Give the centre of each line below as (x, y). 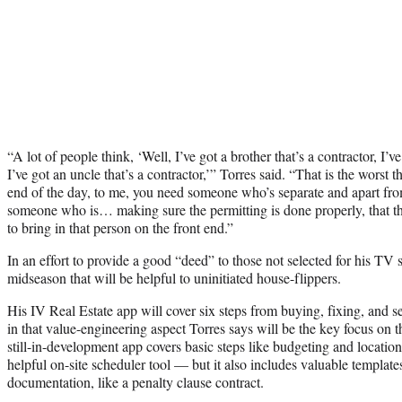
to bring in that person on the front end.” (120, 227)
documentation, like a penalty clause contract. (135, 381)
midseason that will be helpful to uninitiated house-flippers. (174, 277)
